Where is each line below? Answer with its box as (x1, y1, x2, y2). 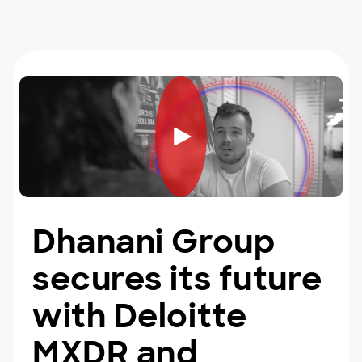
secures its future (32, 258, 322, 300)
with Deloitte (32, 295, 247, 337)
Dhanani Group (32, 221, 276, 263)
